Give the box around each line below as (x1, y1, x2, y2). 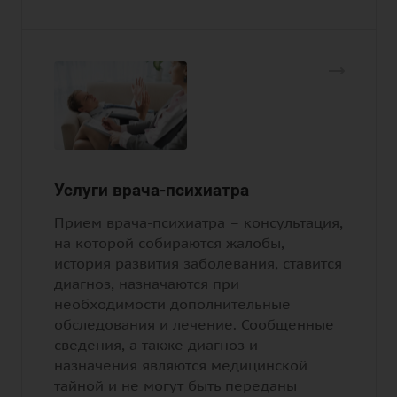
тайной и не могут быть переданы (54, 377, 297, 395)
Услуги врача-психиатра (54, 180, 249, 201)
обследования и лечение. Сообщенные (54, 315, 334, 334)
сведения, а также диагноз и (54, 336, 258, 354)
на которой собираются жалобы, (54, 234, 284, 253)
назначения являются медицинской (54, 356, 307, 375)
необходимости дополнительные (54, 295, 291, 314)
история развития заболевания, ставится (54, 254, 342, 273)
